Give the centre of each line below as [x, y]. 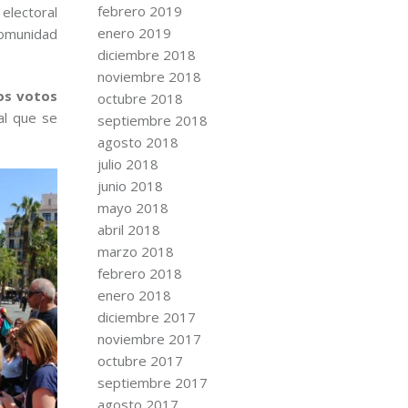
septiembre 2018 [152, 120]
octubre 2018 [140, 98]
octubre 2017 [140, 361]
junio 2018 [130, 186]
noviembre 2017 [149, 339]
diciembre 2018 [146, 55]
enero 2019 [134, 33]
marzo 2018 [135, 251]
